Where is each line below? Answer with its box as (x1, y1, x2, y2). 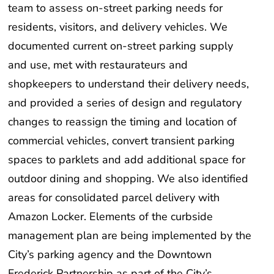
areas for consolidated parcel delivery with (8, 190, 220, 205)
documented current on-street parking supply (8, 38, 234, 53)
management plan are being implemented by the (8, 228, 252, 243)
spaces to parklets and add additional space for (8, 152, 246, 167)
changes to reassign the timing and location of (8, 114, 237, 129)
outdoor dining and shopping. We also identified (8, 171, 249, 186)
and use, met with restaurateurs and (8, 57, 188, 72)
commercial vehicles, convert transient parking (8, 133, 235, 148)
